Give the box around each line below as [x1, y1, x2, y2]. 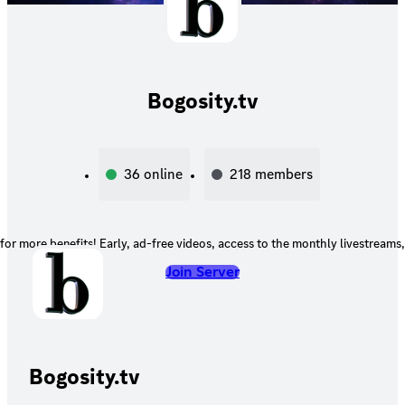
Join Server [165, 264, 240, 279]
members [255, 164, 313, 184]
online [144, 164, 183, 184]
